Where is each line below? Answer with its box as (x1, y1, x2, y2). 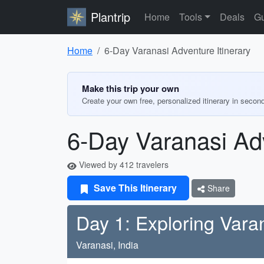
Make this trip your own (82, 82, 179, 95)
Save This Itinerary (91, 181, 177, 194)
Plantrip (91, 8, 130, 25)
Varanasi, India (76, 238, 138, 252)
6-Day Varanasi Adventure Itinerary (104, 44, 250, 57)
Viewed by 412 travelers (77, 159, 169, 170)
